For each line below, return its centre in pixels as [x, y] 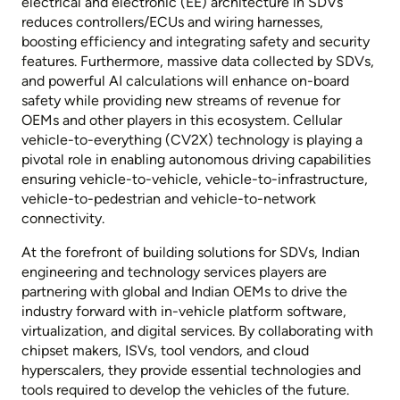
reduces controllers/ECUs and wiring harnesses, [172, 22]
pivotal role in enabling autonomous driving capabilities [196, 160]
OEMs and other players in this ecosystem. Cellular [182, 121]
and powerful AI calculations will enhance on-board [185, 81]
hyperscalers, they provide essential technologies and [191, 371]
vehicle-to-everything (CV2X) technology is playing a [192, 140]
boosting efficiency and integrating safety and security [196, 42]
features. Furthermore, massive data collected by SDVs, [198, 62]
